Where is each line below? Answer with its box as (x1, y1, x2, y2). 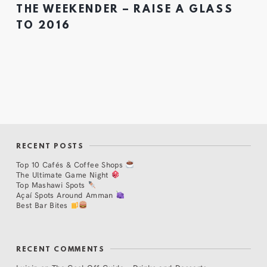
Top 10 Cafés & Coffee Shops (16, 159, 126, 169)
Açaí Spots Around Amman (16, 189, 116, 200)
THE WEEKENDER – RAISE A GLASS (16, 4, 234, 17)
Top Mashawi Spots (16, 179, 88, 190)
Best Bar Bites (16, 199, 70, 210)
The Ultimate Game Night (16, 169, 111, 179)
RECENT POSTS (16, 142, 84, 151)
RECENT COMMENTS (16, 246, 105, 254)
